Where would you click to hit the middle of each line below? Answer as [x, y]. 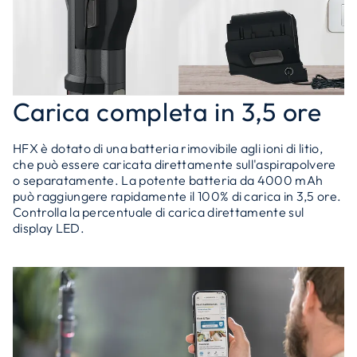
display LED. [49, 228]
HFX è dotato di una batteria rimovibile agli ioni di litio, [168, 148]
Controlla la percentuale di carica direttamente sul [159, 212]
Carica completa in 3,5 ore [167, 112]
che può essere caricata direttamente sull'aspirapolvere [175, 164]
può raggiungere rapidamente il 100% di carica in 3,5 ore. [177, 196]
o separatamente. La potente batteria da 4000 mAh [168, 180]
